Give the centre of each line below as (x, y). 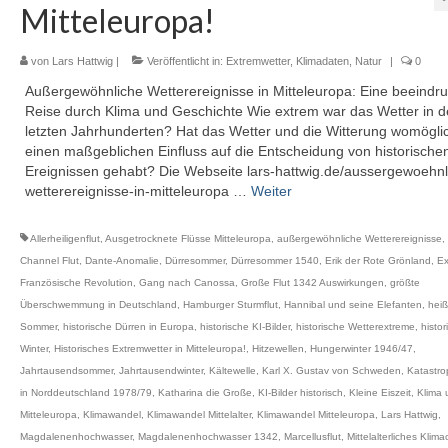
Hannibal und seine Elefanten (352, 304)
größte (404, 282)
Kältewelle (232, 370)
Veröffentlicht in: (184, 61)
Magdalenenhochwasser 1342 (207, 436)
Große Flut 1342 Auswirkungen (312, 282)
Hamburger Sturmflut (230, 304)
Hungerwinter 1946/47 (361, 348)
